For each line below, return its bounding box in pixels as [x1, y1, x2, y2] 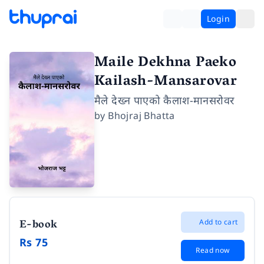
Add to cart [199, 216, 238, 227]
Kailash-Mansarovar [94, 69, 237, 95]
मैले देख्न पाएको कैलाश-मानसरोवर [94, 93, 235, 107]
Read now [196, 245, 230, 255]
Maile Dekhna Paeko [94, 50, 237, 77]
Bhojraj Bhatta [108, 109, 175, 122]
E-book [19, 215, 58, 236]
